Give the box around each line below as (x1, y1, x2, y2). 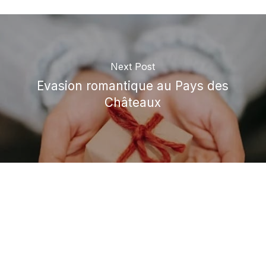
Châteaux (104, 95, 161, 110)
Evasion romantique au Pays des (37, 78, 229, 94)
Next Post (110, 61, 156, 73)
